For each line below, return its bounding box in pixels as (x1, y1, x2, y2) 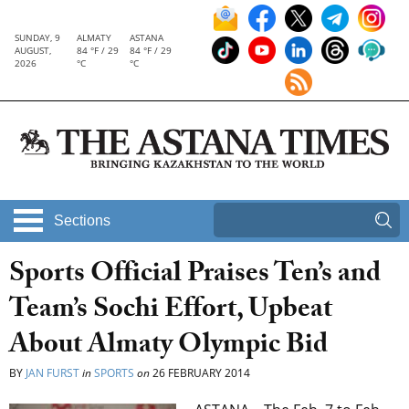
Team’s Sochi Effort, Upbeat (9, 288, 332, 336)
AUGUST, (15, 44, 51, 57)
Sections (54, 213, 110, 229)
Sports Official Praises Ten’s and (9, 253, 381, 300)
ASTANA (130, 31, 164, 44)
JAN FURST (26, 365, 79, 382)
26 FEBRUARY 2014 (150, 365, 250, 382)
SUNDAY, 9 (15, 31, 60, 44)
